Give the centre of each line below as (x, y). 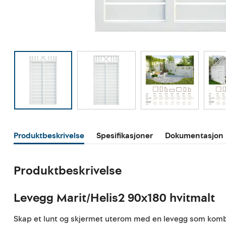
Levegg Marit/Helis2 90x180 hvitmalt (115, 198)
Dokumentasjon (194, 135)
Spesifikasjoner (125, 135)
